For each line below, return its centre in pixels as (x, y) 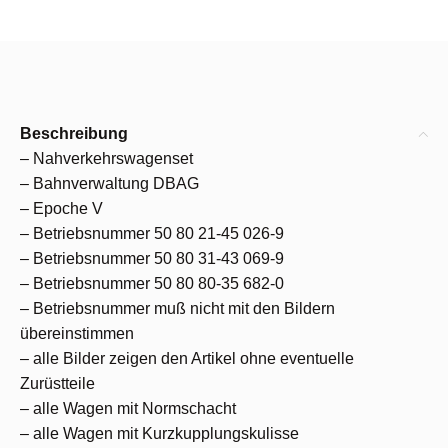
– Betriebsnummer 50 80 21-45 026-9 (152, 233)
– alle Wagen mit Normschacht (128, 408)
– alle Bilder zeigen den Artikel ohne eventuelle (187, 358)
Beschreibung (74, 133)
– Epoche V (61, 208)
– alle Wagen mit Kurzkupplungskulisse (159, 433)
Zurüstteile (57, 383)
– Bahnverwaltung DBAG (109, 183)
